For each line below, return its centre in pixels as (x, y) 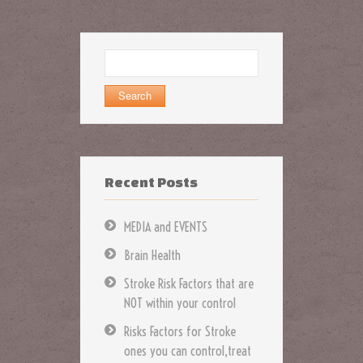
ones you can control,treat (188, 350)
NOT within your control (180, 303)
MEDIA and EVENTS (166, 226)
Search (120, 56)
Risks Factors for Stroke (180, 331)
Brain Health (152, 255)
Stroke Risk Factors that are (189, 283)
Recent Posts (151, 181)
